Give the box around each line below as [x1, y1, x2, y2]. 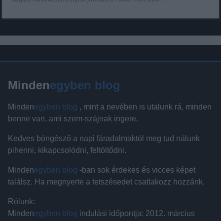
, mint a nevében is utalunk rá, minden [77, 102, 212, 111]
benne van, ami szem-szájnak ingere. [8, 114, 138, 123]
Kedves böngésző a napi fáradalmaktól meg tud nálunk [8, 134, 200, 143]
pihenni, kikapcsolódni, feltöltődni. [8, 146, 126, 154]
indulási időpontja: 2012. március [77, 209, 195, 218]
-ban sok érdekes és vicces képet [77, 165, 195, 174]
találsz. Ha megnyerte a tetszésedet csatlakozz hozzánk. [8, 177, 205, 186]
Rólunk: [8, 197, 35, 206]
